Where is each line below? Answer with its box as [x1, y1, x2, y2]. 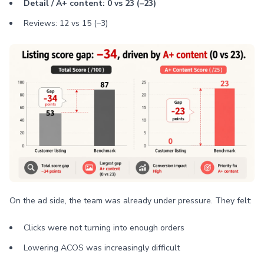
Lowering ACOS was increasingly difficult [24, 242, 180, 253]
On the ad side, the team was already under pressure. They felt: [9, 195, 252, 206]
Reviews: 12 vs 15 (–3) [24, 18, 108, 29]
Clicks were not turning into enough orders [24, 222, 184, 233]
